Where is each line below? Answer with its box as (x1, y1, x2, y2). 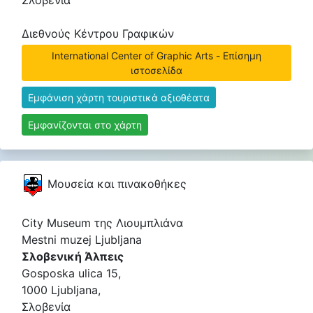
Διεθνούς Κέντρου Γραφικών (22, 27, 174, 41)
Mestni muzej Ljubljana (22, 233, 142, 247)
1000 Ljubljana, (22, 283, 101, 297)
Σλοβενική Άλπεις (22, 249, 124, 263)
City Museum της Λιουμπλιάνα (22, 216, 183, 230)
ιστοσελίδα (131, 64, 182, 76)
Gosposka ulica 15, (22, 266, 121, 280)
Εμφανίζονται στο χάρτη (28, 119, 142, 131)
